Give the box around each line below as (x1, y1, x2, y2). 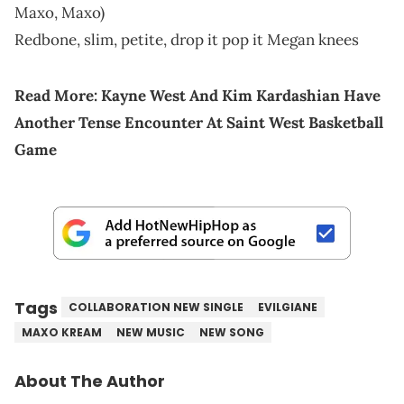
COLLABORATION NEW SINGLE (69, 298, 243, 315)
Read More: (14, 85, 101, 106)
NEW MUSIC (116, 324, 185, 340)
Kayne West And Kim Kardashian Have (101, 85, 381, 106)
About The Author (14, 369, 165, 392)
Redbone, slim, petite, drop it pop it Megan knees (14, 29, 359, 50)
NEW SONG (199, 324, 264, 340)
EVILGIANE (258, 298, 317, 315)
